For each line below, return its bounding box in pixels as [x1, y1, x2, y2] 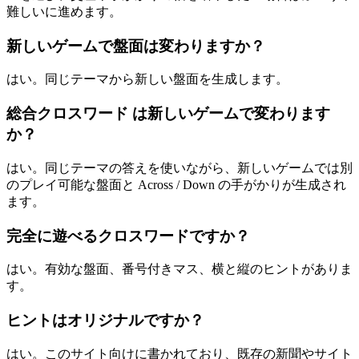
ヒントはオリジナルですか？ [6, 312, 204, 329]
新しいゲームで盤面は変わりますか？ [6, 37, 265, 54]
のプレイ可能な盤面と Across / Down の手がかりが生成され [6, 177, 346, 192]
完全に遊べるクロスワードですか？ [6, 227, 250, 244]
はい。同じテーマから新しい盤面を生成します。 [6, 72, 288, 87]
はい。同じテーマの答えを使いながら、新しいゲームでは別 [6, 160, 353, 175]
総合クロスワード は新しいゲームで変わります [6, 105, 330, 123]
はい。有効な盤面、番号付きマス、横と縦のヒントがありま [6, 262, 353, 276]
